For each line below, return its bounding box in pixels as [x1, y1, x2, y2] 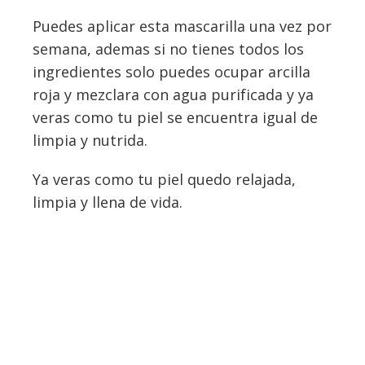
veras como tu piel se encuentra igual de [33, 108, 318, 128]
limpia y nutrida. [33, 130, 147, 151]
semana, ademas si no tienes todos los [33, 39, 304, 59]
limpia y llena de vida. [33, 192, 182, 213]
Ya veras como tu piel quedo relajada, [33, 169, 296, 190]
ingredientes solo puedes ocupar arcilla [33, 62, 310, 82]
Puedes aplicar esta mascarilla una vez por [33, 16, 332, 37]
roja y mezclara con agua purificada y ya [33, 85, 314, 105]
